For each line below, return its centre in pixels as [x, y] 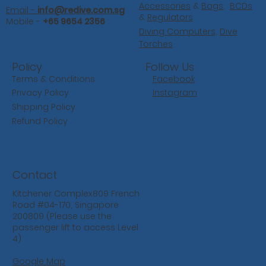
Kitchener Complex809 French [76, 194]
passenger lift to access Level [75, 228]
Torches [156, 44]
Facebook [173, 79]
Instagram [175, 93]
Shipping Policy [44, 107]
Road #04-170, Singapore [65, 205]
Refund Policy [40, 121]
